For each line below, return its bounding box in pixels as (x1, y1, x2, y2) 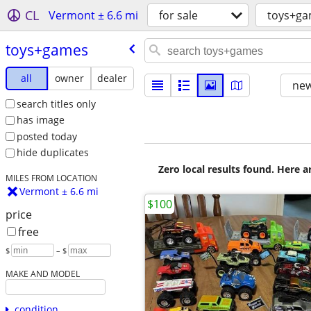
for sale (159, 8, 198, 23)
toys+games (5, 40, 88, 60)
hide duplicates (16, 146, 89, 160)
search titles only (16, 96, 96, 110)
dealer (97, 71, 128, 85)
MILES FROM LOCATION (5, 172, 97, 184)
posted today (16, 129, 77, 143)
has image (16, 113, 65, 127)
